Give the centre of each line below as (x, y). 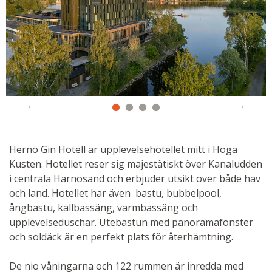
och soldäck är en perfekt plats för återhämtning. (121, 236)
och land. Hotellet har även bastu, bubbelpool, (115, 193)
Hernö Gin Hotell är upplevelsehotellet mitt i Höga (123, 149)
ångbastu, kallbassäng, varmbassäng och (104, 207)
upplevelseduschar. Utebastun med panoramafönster (131, 222)
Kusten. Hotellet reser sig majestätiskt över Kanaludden (136, 164)
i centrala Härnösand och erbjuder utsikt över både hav (135, 178)
